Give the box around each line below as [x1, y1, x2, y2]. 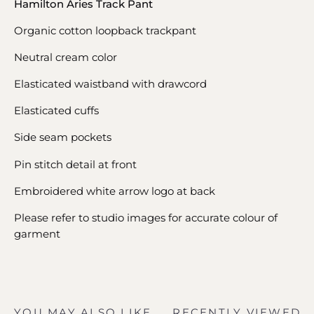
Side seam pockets [14, 130, 111, 144]
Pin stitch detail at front [14, 157, 137, 171]
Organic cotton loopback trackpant [14, 23, 196, 37]
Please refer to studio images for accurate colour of [14, 210, 278, 224]
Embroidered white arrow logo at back [14, 184, 215, 198]
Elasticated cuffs [14, 104, 99, 118]
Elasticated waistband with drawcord [14, 77, 207, 91]
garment [14, 226, 60, 240]
